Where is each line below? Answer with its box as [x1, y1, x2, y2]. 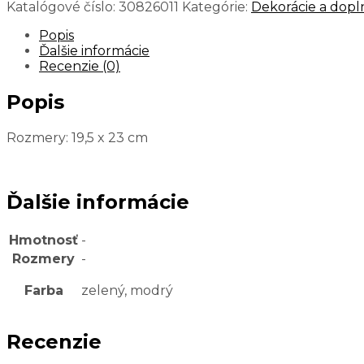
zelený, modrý [81, 282, 173, 298]
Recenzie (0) [39, 58, 120, 75]
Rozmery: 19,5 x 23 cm [6, 130, 148, 145]
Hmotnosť [9, 232, 78, 248]
